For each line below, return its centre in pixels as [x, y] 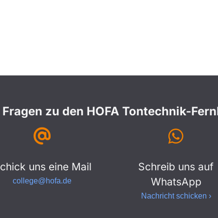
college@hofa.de [42, 181]
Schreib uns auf [176, 166]
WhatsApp [176, 182]
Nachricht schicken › [176, 196]
